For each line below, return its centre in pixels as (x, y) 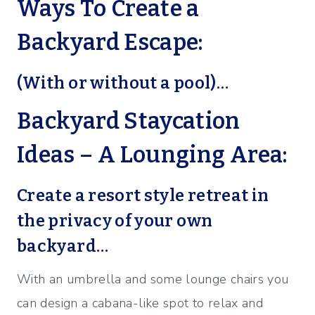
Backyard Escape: (110, 43)
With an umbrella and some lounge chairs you (153, 279)
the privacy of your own (115, 221)
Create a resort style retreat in (143, 196)
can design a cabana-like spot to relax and (140, 303)
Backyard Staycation (129, 121)
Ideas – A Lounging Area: (152, 155)
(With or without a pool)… (123, 83)
